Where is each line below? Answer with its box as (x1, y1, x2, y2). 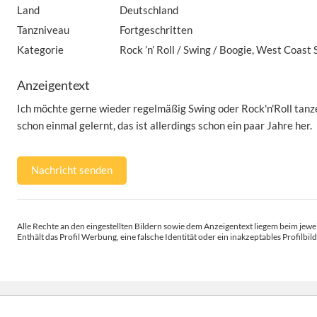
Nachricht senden (31, 163, 113, 176)
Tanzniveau (17, 23, 69, 36)
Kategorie (17, 43, 64, 56)
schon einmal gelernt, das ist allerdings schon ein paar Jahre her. (17, 119, 312, 132)
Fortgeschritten (120, 23, 193, 36)
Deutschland (120, 4, 179, 16)
